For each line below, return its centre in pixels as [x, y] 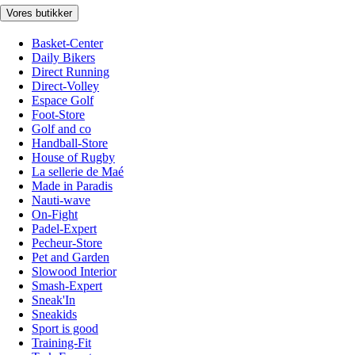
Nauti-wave [61, 200]
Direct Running [71, 71]
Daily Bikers [63, 57]
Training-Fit [61, 342]
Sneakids [54, 314]
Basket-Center [67, 43]
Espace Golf [63, 100]
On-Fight [55, 214]
